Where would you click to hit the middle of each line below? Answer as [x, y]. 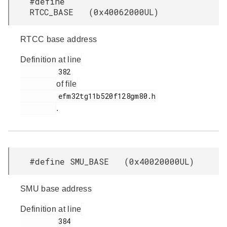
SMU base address [56, 189]
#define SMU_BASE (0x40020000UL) [112, 161]
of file [67, 84]
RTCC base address [59, 39]
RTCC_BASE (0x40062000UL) [94, 12]
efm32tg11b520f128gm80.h [39, 96]
